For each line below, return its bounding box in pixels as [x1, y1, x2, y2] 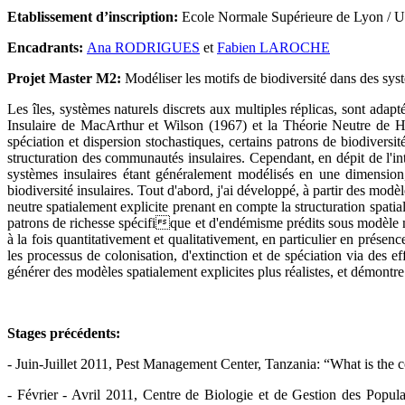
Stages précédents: [7, 325, 120, 341]
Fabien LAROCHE [217, 39, 330, 55]
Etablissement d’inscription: [7, 8, 182, 24]
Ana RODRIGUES [87, 39, 200, 55]
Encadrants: [7, 39, 87, 55]
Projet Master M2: [7, 70, 125, 86]
